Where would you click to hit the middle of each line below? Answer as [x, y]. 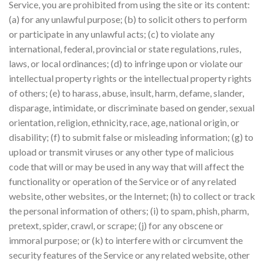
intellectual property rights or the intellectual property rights [130, 78]
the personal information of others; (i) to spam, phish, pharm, [129, 210]
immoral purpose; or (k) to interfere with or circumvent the [126, 240]
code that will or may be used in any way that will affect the [126, 166]
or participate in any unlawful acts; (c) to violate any [112, 34]
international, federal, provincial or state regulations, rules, [125, 48]
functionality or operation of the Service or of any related [123, 181]
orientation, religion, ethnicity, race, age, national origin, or [124, 122]
